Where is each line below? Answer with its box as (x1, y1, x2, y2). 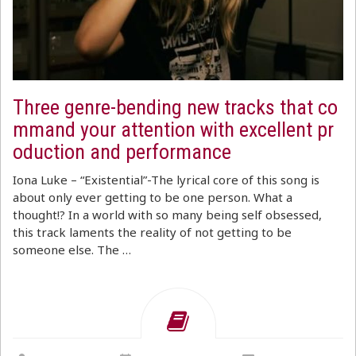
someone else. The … (13, 242, 131, 257)
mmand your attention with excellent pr (13, 118, 334, 141)
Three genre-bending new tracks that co (13, 95, 338, 119)
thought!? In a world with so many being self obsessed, (13, 207, 322, 222)
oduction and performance (13, 140, 231, 164)
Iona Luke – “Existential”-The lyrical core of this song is (13, 172, 319, 188)
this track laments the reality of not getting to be (13, 224, 292, 240)
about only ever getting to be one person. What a (13, 189, 292, 205)
